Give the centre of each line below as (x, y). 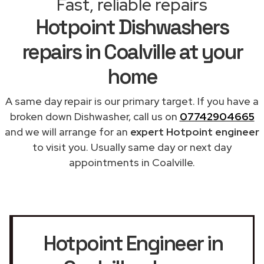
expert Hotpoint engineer (195, 131)
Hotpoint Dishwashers (132, 27)
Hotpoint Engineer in (133, 243)
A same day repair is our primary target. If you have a (132, 101)
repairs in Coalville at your (132, 52)
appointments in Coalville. (132, 162)
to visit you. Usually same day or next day (132, 147)
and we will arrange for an (67, 131)
